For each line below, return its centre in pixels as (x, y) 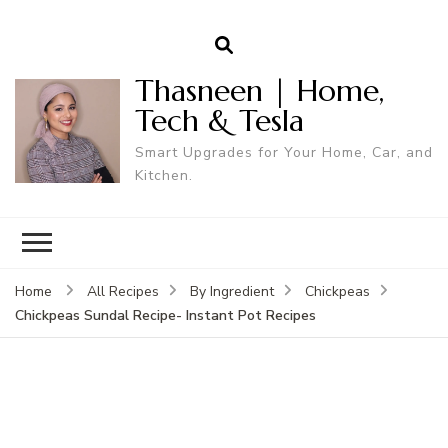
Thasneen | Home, (259, 90)
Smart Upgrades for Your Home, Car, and (283, 152)
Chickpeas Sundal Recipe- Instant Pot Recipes (165, 315)
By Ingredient (232, 291)
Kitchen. (163, 175)
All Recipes (123, 291)
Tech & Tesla (219, 120)
